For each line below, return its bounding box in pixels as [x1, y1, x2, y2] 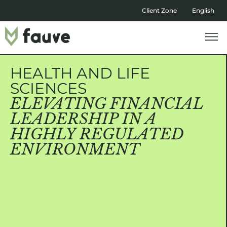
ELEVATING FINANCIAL [10, 94, 203, 113]
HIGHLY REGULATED [10, 125, 184, 143]
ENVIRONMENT [10, 140, 140, 159]
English [192, 7, 214, 14]
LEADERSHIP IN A [10, 109, 157, 128]
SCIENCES [10, 79, 87, 98]
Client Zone [142, 7, 177, 14]
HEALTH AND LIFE [10, 64, 150, 83]
